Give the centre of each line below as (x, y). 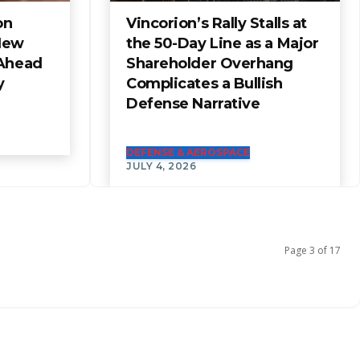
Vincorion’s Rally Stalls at (217, 23)
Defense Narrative (193, 103)
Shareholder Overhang (210, 63)
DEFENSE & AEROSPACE (188, 152)
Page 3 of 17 (313, 250)
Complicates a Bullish (205, 83)
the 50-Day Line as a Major (223, 43)
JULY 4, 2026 (161, 166)
